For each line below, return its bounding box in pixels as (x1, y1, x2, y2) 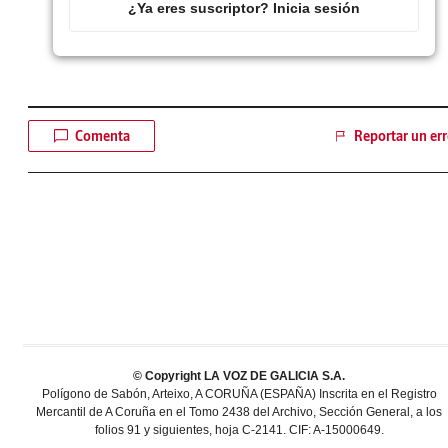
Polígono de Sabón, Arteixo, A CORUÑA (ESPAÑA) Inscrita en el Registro (41, 386, 437, 401)
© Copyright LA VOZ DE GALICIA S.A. (133, 368, 345, 383)
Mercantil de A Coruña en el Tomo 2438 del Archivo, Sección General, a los (36, 404, 442, 419)
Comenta (75, 126, 130, 145)
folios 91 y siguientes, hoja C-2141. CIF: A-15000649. (94, 422, 384, 437)
